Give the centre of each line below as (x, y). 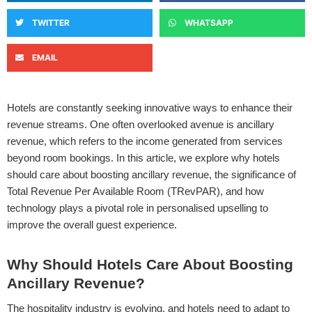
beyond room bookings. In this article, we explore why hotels (143, 157)
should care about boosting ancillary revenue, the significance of (151, 174)
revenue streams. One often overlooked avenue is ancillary (141, 124)
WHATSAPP (209, 22)
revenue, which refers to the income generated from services (145, 141)
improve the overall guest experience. (92, 224)
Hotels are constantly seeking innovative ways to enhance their (150, 107)
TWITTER (51, 22)
